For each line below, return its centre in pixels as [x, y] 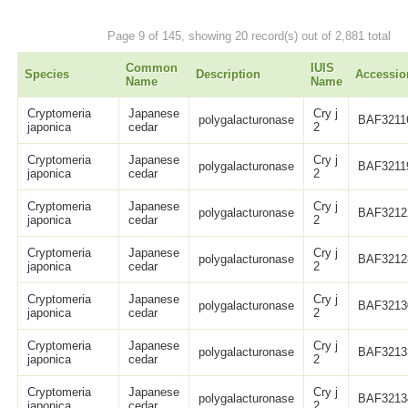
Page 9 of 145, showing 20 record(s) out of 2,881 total [249, 36]
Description [228, 75]
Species [46, 75]
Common [151, 68]
